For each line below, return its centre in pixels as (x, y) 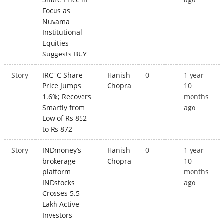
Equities (56, 43)
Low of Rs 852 (65, 118)
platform (57, 172)
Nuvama (56, 22)
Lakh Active (61, 204)
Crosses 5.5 (61, 193)
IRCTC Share (63, 75)
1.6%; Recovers (67, 97)
